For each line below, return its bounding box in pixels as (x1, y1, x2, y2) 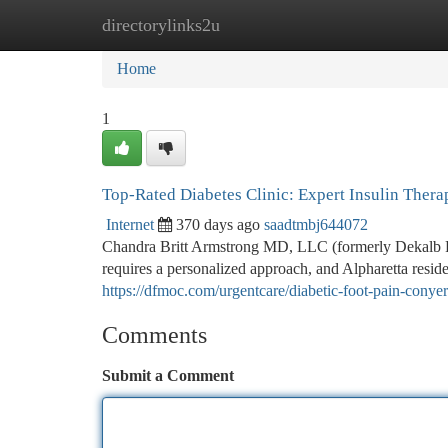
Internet (106, 216, 154, 233)
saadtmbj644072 (264, 216, 368, 233)
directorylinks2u (102, 15, 220, 35)
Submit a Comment (102, 367, 234, 384)
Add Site (344, 16, 400, 33)
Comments (102, 322, 207, 348)
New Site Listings (201, 16, 314, 33)
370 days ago (176, 216, 260, 233)
